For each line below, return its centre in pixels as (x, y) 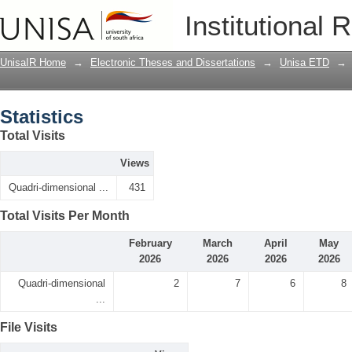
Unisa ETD (304, 62)
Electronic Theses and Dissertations (173, 62)
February (150, 243)
